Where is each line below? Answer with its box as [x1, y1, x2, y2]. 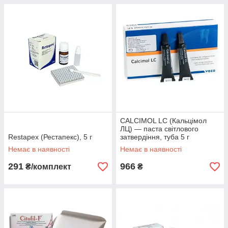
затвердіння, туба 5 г [120, 133, 189, 141]
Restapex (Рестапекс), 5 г [8, 133, 92, 141]
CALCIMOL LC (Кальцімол [120, 117, 207, 125]
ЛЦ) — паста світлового [120, 125, 198, 133]
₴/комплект [23, 162, 71, 171]
